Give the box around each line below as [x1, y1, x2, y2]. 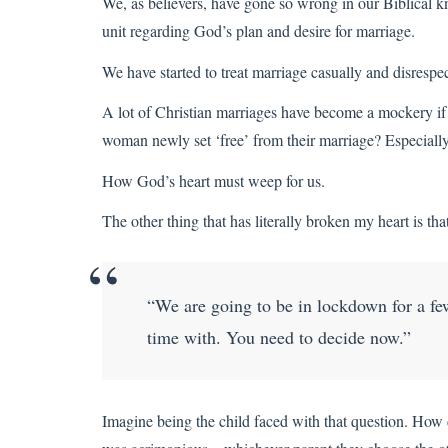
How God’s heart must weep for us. [102, 169, 325, 191]
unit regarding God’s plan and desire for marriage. [102, 20, 415, 41]
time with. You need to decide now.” [147, 325, 411, 349]
